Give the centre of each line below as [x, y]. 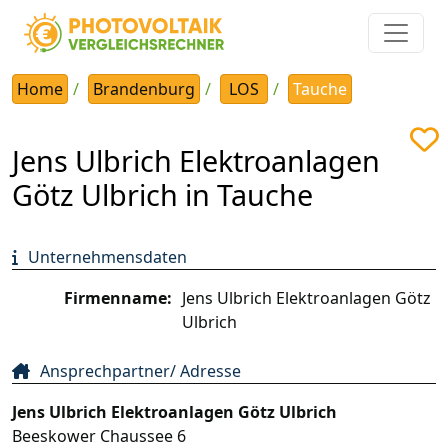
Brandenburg [144, 88]
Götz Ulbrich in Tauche [162, 194]
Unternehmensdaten [107, 256]
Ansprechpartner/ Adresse [140, 370]
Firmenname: [118, 297]
